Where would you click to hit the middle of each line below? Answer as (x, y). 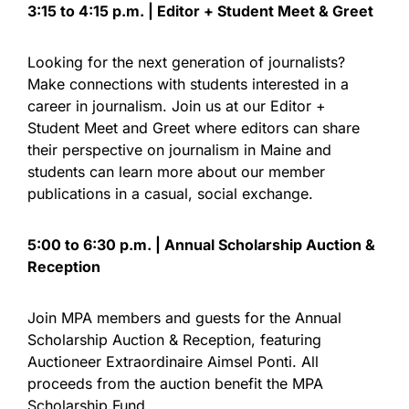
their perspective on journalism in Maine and (179, 150)
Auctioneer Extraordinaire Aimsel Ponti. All (173, 362)
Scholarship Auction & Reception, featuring (174, 340)
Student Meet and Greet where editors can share (194, 128)
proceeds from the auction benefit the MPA (175, 383)
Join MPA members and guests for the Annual (184, 318)
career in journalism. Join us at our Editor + (177, 106)
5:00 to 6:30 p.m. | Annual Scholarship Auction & (201, 245)
